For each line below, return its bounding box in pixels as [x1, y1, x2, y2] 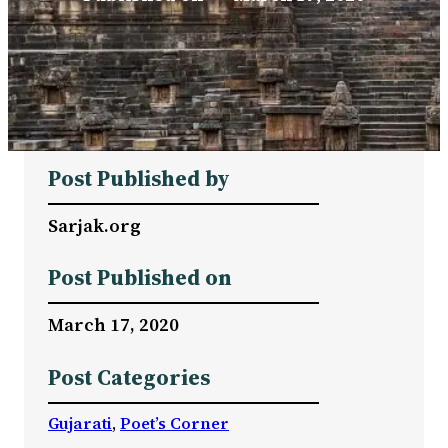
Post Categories [48, 362, 210, 392]
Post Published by [48, 163, 230, 193]
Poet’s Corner [120, 411, 229, 434]
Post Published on [48, 263, 232, 293]
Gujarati [48, 411, 112, 434]
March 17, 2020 [48, 312, 179, 338]
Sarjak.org [48, 212, 141, 238]
